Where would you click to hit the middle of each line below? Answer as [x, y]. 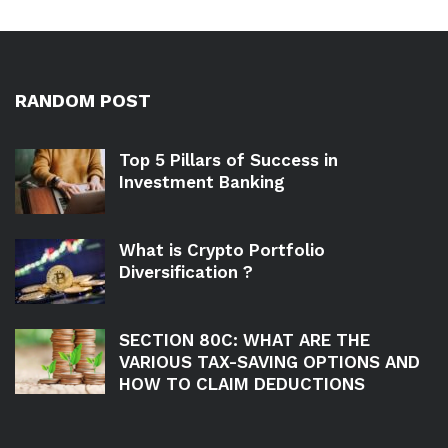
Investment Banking [202, 182]
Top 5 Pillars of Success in [228, 160]
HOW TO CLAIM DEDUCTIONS [242, 384]
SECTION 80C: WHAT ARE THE [244, 340]
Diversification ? [186, 272]
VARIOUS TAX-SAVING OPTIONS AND [269, 362]
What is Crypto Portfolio [222, 250]
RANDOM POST [83, 101]
